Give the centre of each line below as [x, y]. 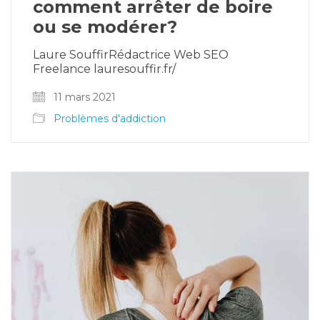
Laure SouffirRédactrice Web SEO [131, 55]
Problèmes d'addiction [110, 119]
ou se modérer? [105, 27]
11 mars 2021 [83, 97]
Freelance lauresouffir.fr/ [104, 69]
